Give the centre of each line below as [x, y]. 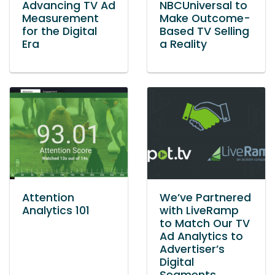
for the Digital [60, 31]
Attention [48, 198]
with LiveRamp [199, 211]
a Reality [183, 44]
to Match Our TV [205, 223]
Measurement [60, 18]
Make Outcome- [205, 18]
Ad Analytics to [201, 236]
